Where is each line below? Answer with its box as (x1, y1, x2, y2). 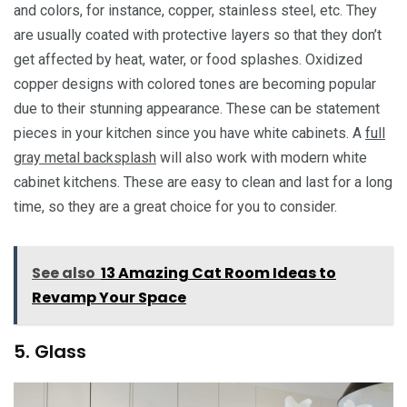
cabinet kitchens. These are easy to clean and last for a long (14, 173, 392, 191)
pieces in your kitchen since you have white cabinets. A (14, 124, 365, 142)
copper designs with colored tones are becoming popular (14, 74, 376, 93)
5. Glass (14, 338, 86, 364)
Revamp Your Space (32, 286, 186, 308)
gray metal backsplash (14, 148, 156, 166)
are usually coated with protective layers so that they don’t (14, 25, 382, 44)
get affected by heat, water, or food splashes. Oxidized (14, 50, 362, 68)
